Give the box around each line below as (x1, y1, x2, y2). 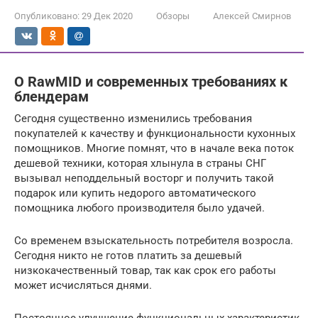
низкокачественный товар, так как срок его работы (14, 263, 276, 277)
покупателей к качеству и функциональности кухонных (14, 126, 295, 140)
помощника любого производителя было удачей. (14, 201, 265, 214)
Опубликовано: (14, 10, 79, 21)
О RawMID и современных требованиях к (14, 73, 287, 90)
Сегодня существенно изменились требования (14, 111, 252, 125)
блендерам (14, 88, 89, 105)
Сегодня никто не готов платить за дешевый (14, 248, 242, 262)
